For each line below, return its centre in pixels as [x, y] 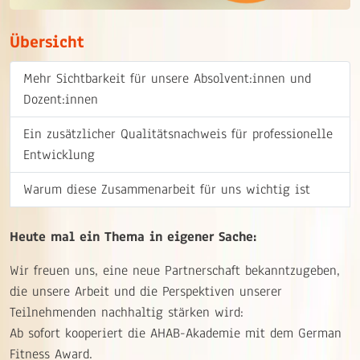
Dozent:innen [61, 100]
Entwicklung [59, 155]
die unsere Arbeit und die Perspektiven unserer [146, 292]
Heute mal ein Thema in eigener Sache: [133, 237]
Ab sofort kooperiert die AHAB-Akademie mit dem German [176, 333]
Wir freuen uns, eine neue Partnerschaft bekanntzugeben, [175, 271]
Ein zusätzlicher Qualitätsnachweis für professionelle [178, 134]
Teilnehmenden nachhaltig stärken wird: [127, 313]
